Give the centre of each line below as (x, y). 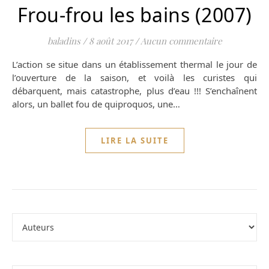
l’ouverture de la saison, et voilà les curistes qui (134, 78)
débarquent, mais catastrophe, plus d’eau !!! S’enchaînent (134, 91)
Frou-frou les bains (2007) (134, 15)
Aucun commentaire (181, 41)
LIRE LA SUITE (134, 141)
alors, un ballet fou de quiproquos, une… (96, 104)
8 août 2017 (110, 41)
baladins (64, 41)
